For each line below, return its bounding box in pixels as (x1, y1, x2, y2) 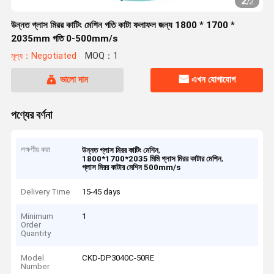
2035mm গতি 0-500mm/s (10, 33, 118, 44)
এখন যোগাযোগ (191, 74, 236, 86)
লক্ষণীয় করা (21, 145, 51, 155)
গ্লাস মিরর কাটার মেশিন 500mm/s (82, 163, 181, 172)
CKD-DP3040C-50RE (82, 253, 155, 263)
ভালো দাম (59, 74, 88, 86)
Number (21, 262, 50, 272)
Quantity (21, 229, 51, 239)
